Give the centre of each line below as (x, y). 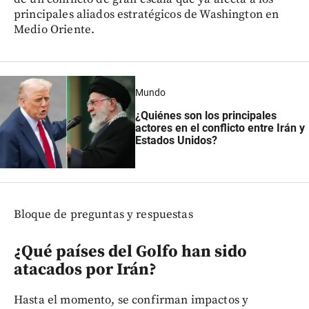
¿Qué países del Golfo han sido (130, 252)
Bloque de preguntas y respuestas (103, 215)
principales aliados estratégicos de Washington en (147, 14)
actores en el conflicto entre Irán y (220, 128)
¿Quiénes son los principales (206, 115)
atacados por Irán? (85, 270)
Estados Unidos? (176, 140)
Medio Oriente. (54, 29)
